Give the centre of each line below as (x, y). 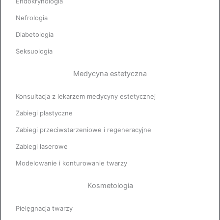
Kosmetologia (110, 186)
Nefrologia (32, 18)
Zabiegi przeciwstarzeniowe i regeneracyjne (83, 130)
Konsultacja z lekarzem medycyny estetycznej (86, 96)
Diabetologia (35, 35)
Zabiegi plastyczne (44, 113)
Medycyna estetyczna (110, 74)
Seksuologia (34, 51)
